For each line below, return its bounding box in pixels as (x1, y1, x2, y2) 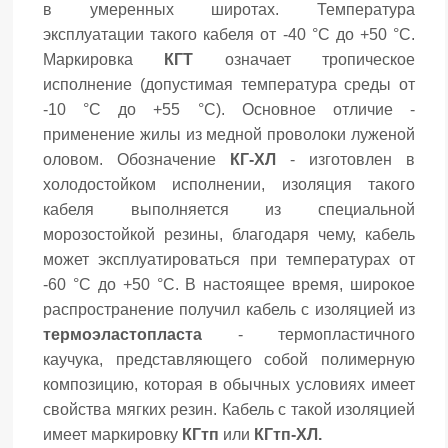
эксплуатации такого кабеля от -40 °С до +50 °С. (43, 26, 415, 43)
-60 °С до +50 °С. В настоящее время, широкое (43, 276, 415, 293)
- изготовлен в (276, 151, 415, 168)
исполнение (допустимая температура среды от (43, 76, 415, 93)
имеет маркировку (43, 426, 182, 443)
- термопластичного (202, 326, 415, 343)
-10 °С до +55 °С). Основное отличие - (43, 101, 415, 118)
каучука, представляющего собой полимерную (43, 351, 415, 368)
